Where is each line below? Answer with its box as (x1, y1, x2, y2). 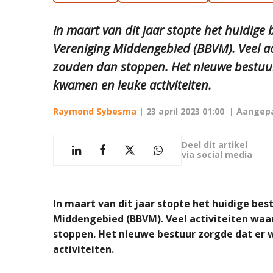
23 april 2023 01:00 (146, 105, 224, 117)
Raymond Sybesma (53, 105, 136, 117)
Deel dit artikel (182, 139, 247, 151)
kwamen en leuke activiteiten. (53, 76, 211, 93)
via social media (182, 149, 252, 161)
